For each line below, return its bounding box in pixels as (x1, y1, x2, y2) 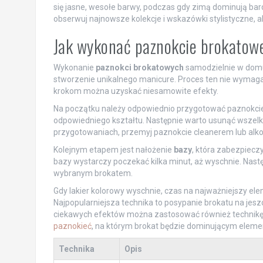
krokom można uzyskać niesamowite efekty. (53, 86, 218, 96)
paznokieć (53, 221, 92, 231)
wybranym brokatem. (53, 168, 133, 178)
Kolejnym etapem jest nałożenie (53, 144, 174, 154)
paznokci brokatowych (95, 62, 184, 72)
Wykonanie (53, 62, 96, 72)
